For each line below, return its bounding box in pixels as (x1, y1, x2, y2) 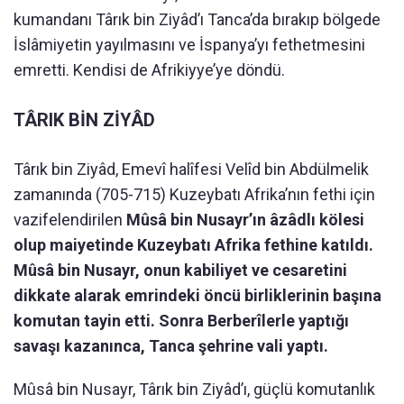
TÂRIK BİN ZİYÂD (14, 109, 155, 132)
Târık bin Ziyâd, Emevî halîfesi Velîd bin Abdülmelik (14, 160, 369, 179)
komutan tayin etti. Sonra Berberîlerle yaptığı (14, 311, 349, 331)
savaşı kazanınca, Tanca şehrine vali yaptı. (14, 336, 328, 356)
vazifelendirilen (14, 210, 126, 230)
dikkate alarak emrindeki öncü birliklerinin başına (14, 286, 381, 306)
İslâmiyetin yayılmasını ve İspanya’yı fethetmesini (14, 35, 365, 55)
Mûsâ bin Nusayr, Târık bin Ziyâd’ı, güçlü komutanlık (14, 380, 375, 399)
